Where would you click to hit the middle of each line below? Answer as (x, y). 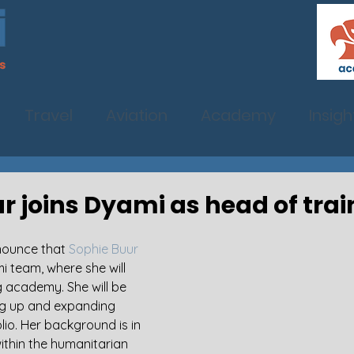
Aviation (137, 115)
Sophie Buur (104, 249)
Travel (49, 115)
